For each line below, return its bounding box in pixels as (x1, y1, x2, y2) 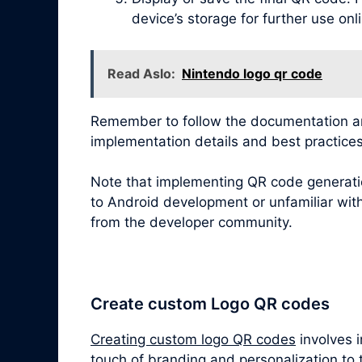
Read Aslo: (107, 65, 175, 82)
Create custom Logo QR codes (90, 294, 330, 314)
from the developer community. (90, 214, 293, 231)
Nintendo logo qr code (182, 65, 322, 82)
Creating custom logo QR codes (90, 331, 296, 348)
